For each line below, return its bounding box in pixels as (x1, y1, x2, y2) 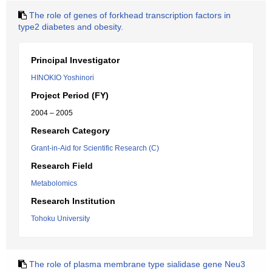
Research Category (31, 126, 110, 135)
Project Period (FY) (31, 90, 109, 100)
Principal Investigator (31, 55, 120, 65)
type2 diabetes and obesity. (18, 22, 123, 32)
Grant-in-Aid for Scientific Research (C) (31, 144, 159, 152)
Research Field (31, 161, 93, 171)
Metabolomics (31, 179, 77, 188)
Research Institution (31, 196, 115, 206)
